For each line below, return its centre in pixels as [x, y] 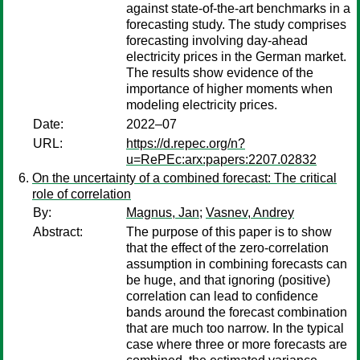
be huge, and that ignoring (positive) [228, 280]
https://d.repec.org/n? [186, 143]
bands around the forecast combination [237, 312]
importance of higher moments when [229, 89]
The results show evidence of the [220, 73]
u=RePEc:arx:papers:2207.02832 [221, 160]
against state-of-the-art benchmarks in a [238, 8]
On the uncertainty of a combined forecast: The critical [184, 178]
